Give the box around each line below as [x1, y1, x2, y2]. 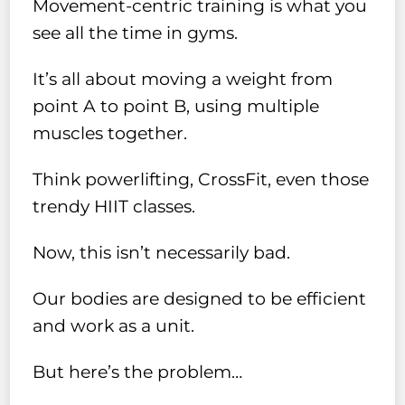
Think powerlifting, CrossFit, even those [33, 169, 370, 190]
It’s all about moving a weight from [33, 69, 334, 90]
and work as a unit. [33, 315, 195, 336]
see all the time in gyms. [33, 23, 239, 44]
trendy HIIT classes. [33, 196, 196, 217]
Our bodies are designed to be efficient [33, 287, 367, 309]
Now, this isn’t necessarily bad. [33, 241, 291, 263]
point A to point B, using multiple [33, 96, 320, 118]
